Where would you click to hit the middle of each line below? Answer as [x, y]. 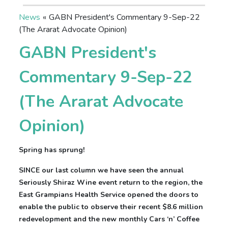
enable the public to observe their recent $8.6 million [111, 207]
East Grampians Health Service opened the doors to [109, 195]
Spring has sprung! [52, 150]
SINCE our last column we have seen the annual [102, 170]
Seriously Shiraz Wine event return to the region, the [111, 183]
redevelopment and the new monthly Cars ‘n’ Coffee [109, 219]
